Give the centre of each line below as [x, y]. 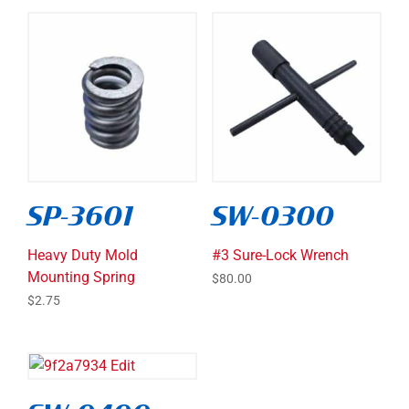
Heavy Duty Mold [83, 255]
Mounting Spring [81, 277]
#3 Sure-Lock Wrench [280, 255]
